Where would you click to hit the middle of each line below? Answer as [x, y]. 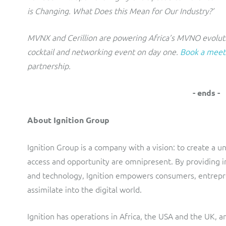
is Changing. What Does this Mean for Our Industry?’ [121, 11]
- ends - [206, 93]
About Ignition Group [68, 120]
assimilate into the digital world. [84, 189]
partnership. [49, 66]
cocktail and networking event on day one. [104, 51]
